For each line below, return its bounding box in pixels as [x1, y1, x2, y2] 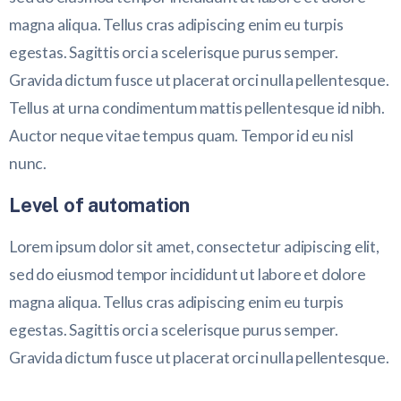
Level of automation [9, 192, 191, 217]
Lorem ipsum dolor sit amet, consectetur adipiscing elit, [9, 236, 380, 256]
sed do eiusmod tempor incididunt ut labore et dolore [9, 264, 366, 284]
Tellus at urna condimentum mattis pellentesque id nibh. [9, 98, 385, 117]
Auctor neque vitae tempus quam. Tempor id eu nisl [9, 125, 354, 145]
